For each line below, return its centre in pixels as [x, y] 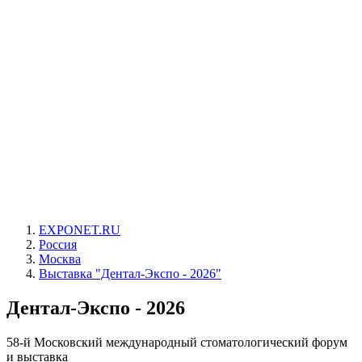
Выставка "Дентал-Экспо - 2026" [130, 274]
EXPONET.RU [80, 230]
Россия [58, 244]
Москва [60, 259]
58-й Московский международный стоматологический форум [177, 342]
